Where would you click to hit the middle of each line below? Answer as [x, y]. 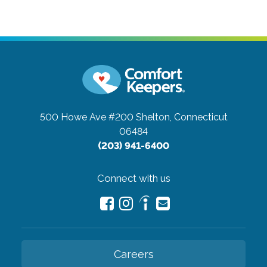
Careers [133, 254]
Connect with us [133, 178]
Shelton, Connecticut [181, 117]
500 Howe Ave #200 [86, 117]
